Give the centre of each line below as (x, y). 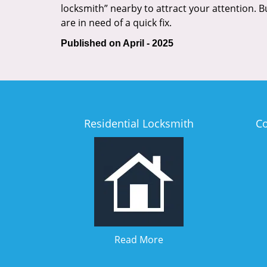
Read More (139, 240)
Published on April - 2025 (117, 43)
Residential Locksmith (139, 123)
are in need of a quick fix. (116, 23)
